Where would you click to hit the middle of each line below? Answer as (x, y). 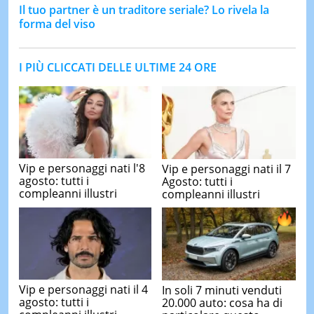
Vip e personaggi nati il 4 (83, 290)
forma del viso (57, 23)
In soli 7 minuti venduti (222, 291)
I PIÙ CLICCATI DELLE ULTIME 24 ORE (117, 67)
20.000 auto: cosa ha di (222, 303)
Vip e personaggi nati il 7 (226, 169)
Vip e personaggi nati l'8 (82, 169)
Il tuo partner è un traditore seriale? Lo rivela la (144, 9)
